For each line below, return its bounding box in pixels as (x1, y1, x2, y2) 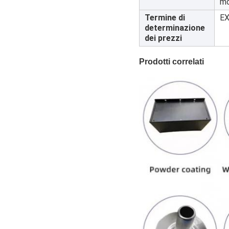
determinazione (145, 22, 205, 33)
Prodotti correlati (139, 57, 204, 66)
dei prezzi (145, 33, 182, 43)
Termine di (145, 12, 185, 22)
